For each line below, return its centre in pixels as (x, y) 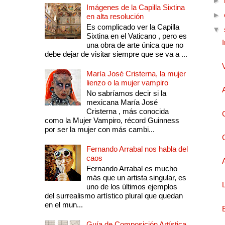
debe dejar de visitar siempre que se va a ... (116, 54)
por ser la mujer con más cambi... (99, 130)
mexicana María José (122, 102)
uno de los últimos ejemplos (132, 187)
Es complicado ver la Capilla (133, 27)
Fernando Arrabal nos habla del (137, 149)
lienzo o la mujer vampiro (127, 83)
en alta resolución (115, 17)
